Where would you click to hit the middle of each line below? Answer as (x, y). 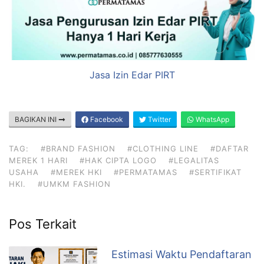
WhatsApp (212, 119)
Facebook (106, 119)
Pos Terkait (43, 224)
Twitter (159, 119)
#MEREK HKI (76, 172)
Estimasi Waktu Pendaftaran (181, 254)
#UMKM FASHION (74, 184)
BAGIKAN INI (37, 119)
